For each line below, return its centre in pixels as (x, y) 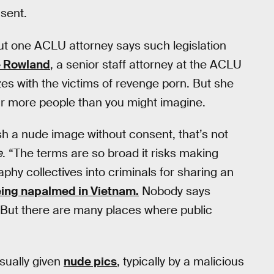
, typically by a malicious (180, 261)
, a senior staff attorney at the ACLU (146, 64)
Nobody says (175, 191)
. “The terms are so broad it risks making (110, 154)
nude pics (90, 261)
